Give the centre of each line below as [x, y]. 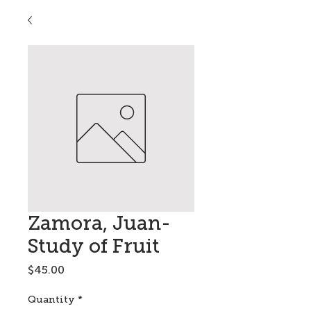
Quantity [51, 299]
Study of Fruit [94, 246]
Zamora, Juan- [99, 223]
